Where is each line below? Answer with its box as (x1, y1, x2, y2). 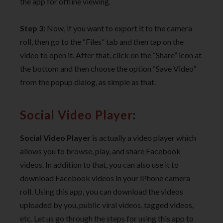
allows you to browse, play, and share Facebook (20, 146, 181, 156)
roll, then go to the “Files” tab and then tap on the (20, 37, 184, 47)
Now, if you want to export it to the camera (45, 23, 192, 33)
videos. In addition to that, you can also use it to (20, 160, 179, 170)
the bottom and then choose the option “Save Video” (20, 64, 196, 74)
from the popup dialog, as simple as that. (20, 77, 156, 87)
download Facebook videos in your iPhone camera (20, 173, 190, 183)
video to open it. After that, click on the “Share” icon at (20, 50, 202, 60)
